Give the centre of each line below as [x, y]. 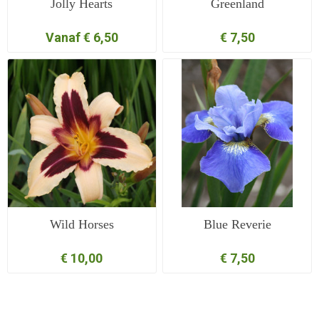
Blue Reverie [237, 224]
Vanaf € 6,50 [82, 37]
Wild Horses [82, 224]
